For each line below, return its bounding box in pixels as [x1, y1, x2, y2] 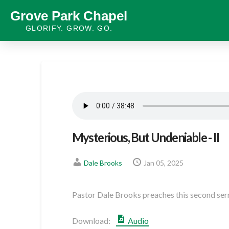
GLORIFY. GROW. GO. [25, 24, 113, 32]
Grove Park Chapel [10, 8, 127, 24]
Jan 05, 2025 [143, 158, 184, 167]
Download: [72, 216, 110, 225]
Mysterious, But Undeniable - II [72, 130, 219, 145]
